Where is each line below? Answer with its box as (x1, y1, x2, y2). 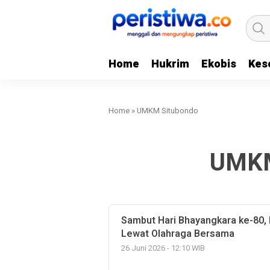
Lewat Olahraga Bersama (121, 227, 234, 241)
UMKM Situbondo (137, 105, 198, 116)
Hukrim (151, 56, 189, 72)
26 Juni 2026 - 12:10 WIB (121, 243, 205, 254)
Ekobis (201, 56, 236, 72)
